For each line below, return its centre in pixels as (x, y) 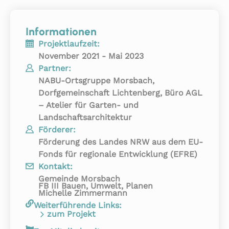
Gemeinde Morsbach (79, 178)
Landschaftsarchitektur (85, 117)
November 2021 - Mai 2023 (91, 56)
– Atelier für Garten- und (88, 105)
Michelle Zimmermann (83, 193)
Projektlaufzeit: (69, 43)
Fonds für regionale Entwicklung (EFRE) (118, 154)
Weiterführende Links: (78, 205)
